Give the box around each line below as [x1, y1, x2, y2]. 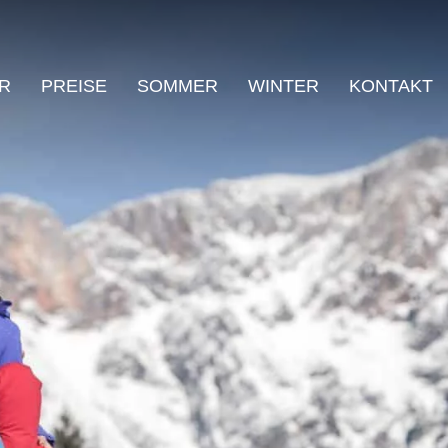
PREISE [41, 76, 107, 96]
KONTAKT [349, 76, 433, 96]
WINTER [248, 76, 319, 96]
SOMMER [137, 76, 218, 96]
